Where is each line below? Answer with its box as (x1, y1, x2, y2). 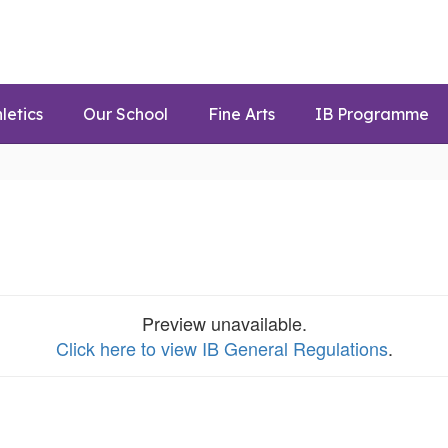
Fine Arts (208, 104, 275, 124)
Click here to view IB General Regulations (55, 335, 388, 361)
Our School (83, 104, 168, 124)
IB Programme (315, 104, 429, 124)
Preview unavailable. (141, 310, 307, 336)
